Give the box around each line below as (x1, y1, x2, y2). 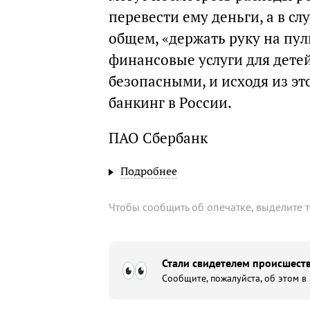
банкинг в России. (109, 93, 232, 112)
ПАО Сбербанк (109, 129, 208, 147)
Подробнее (120, 164, 177, 178)
